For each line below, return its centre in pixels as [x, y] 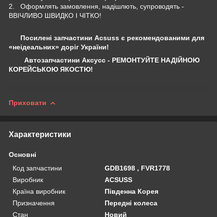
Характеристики [40, 134]
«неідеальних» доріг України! [59, 47]
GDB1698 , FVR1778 [138, 168]
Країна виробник [39, 191]
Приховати [28, 102]
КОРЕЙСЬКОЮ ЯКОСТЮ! [51, 69]
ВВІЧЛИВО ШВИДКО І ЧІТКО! [55, 15]
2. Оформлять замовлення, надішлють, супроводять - [96, 6]
